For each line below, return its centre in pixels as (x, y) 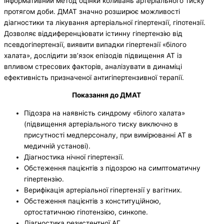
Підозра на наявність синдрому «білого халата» (104, 113)
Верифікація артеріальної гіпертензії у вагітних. (103, 190)
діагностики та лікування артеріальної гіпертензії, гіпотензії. (105, 22)
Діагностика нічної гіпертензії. (74, 157)
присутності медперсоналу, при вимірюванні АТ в (108, 135)
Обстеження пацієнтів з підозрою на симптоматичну (112, 168)
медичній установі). (57, 146)
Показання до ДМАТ (107, 95)
